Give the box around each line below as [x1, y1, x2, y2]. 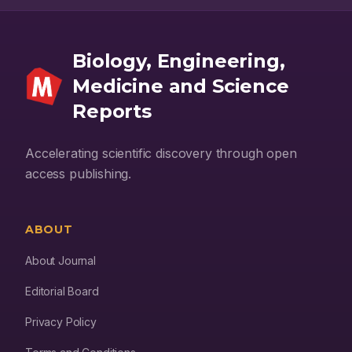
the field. [32, 5, 72, 16]
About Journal [25, 254, 96, 267]
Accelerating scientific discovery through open [25, 145, 297, 161]
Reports [72, 100, 152, 123]
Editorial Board [25, 284, 99, 298]
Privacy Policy [25, 315, 97, 328]
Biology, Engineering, [72, 49, 285, 72]
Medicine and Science [72, 75, 289, 97]
